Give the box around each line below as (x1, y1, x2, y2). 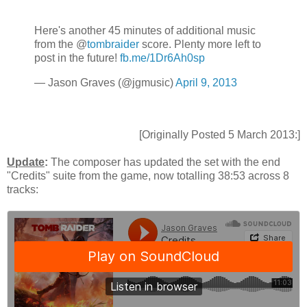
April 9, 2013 (175, 77, 237, 89)
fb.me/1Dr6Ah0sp (120, 52, 205, 64)
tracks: (7, 184, 38, 196)
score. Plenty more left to (139, 38, 261, 51)
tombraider (87, 38, 139, 51)
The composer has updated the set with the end (48, 156, 280, 169)
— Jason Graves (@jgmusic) (34, 77, 175, 89)
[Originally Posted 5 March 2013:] (139, 129, 300, 141)
